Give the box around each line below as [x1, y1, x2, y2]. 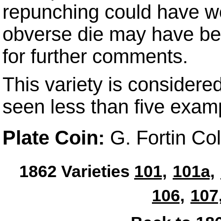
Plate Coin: [2, 127, 105, 148]
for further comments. [2, 45, 188, 67]
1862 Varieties [19, 162, 134, 181]
